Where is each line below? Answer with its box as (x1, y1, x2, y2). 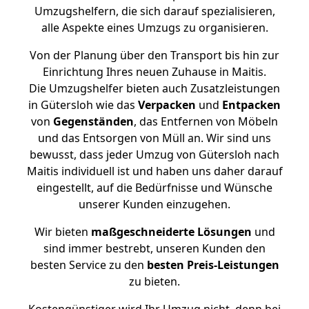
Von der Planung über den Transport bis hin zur (30, 48, 279, 63)
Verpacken (138, 97, 196, 112)
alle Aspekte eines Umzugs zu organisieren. (41, 20, 268, 35)
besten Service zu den (30, 257, 147, 272)
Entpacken (222, 97, 281, 112)
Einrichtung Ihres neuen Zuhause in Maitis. (43, 64, 266, 79)
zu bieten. (129, 274, 180, 289)
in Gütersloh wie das (28, 97, 138, 112)
